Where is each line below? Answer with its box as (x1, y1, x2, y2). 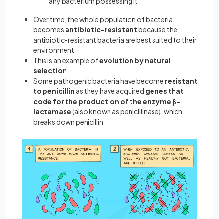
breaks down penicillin (33, 117, 103, 126)
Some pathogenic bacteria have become (33, 76, 165, 85)
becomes (33, 25, 65, 34)
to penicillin (33, 87, 75, 95)
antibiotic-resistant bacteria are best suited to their (33, 35, 197, 44)
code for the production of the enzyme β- (33, 97, 180, 106)
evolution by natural (99, 56, 171, 65)
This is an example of (33, 56, 99, 65)
